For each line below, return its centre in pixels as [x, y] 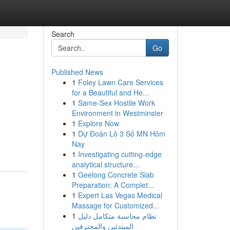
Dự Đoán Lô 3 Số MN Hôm [121, 133]
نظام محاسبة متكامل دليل [117, 216]
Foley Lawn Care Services [120, 82]
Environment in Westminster [117, 113]
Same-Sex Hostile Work [116, 103]
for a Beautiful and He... [110, 92]
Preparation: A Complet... [113, 185]
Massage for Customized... [115, 205]
